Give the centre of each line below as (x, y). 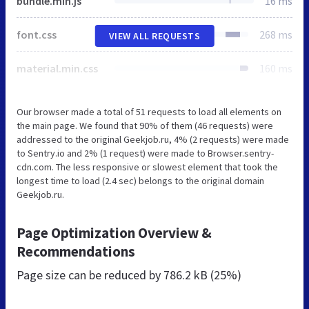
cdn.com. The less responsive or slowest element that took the (147, 167)
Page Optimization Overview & (114, 232)
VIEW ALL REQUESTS (154, 36)
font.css (37, 34)
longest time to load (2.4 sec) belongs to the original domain (140, 180)
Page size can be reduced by (90, 275)
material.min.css (57, 68)
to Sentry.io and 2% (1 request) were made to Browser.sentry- (145, 153)
